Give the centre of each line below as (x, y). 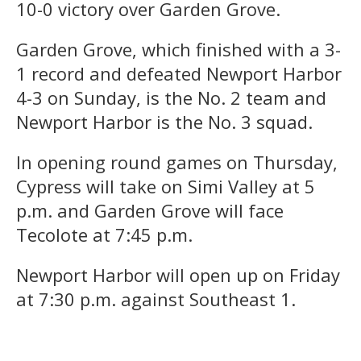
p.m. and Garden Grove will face (150, 210)
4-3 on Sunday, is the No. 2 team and (171, 97)
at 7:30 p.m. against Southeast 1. (156, 299)
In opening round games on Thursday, (177, 162)
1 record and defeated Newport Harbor (179, 73)
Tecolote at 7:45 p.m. (104, 234)
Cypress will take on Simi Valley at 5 (166, 186)
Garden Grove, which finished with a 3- (178, 49)
